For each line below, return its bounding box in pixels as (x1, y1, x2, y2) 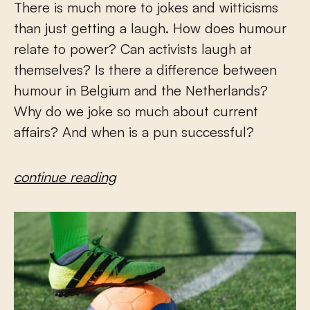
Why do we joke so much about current (14, 102, 258, 120)
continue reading (14, 168, 116, 186)
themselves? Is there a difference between (14, 61, 277, 79)
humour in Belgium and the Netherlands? (14, 82, 268, 100)
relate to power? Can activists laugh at (14, 40, 252, 58)
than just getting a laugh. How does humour (14, 19, 286, 37)
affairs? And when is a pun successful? (14, 123, 254, 141)
